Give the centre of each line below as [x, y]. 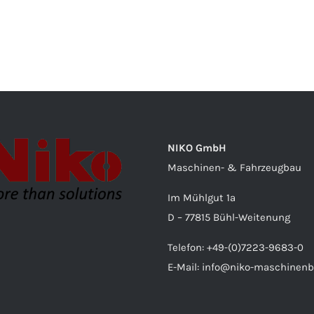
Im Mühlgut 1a [202, 198]
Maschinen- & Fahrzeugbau [234, 168]
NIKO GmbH [197, 148]
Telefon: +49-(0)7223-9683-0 [235, 247]
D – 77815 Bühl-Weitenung [229, 217]
